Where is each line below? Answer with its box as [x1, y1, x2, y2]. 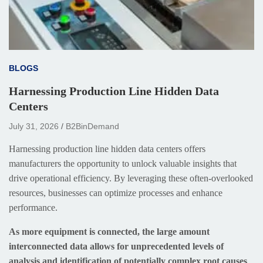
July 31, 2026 [9, 121, 59, 131]
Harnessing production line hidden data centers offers [9, 143, 205, 154]
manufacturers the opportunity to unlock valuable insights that [9, 158, 237, 168]
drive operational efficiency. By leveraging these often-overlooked [9, 173, 253, 183]
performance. [9, 202, 58, 213]
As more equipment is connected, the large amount [9, 226, 210, 237]
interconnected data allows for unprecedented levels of [9, 241, 224, 251]
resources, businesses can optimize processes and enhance [9, 187, 222, 198]
